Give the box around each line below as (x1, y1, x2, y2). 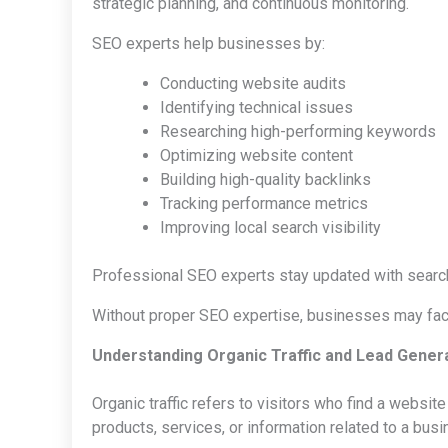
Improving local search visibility (160, 217, 381, 237)
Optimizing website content (160, 145, 353, 165)
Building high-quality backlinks (160, 169, 371, 189)
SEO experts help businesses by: (92, 33, 325, 53)
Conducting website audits (160, 73, 346, 93)
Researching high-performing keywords (160, 121, 436, 141)
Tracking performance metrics (160, 193, 368, 213)
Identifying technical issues (160, 97, 353, 117)
